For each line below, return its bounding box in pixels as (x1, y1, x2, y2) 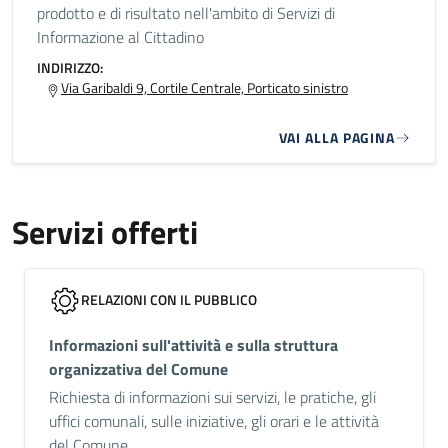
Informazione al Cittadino (37, 25, 204, 49)
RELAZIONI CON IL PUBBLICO (81, 289, 257, 310)
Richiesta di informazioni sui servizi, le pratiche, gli (49, 385, 376, 409)
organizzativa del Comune (49, 357, 228, 381)
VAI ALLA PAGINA (278, 127, 395, 148)
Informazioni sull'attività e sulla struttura (49, 333, 338, 357)
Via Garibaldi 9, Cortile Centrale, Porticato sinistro (61, 77, 348, 98)
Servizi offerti (12, 208, 198, 256)
